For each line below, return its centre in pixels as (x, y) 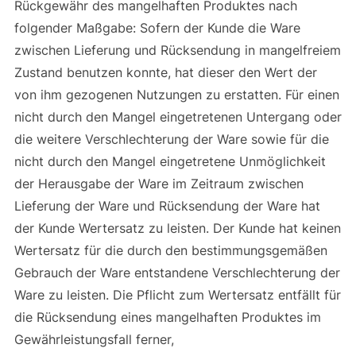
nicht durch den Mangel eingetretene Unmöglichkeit (170, 161)
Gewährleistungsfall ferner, (96, 339)
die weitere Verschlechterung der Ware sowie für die (171, 139)
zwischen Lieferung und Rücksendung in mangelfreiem (177, 50)
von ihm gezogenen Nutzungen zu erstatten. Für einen (176, 94)
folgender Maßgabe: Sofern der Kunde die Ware (157, 27)
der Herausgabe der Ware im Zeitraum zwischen (159, 183)
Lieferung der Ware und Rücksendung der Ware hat (167, 205)
